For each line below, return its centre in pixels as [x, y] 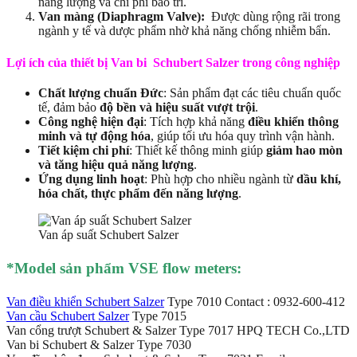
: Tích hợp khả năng [196, 121]
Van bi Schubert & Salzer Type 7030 [99, 345]
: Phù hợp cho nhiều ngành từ [220, 178]
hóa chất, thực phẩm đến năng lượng [138, 193]
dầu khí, [319, 178]
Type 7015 [158, 316]
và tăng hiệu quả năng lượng [116, 164]
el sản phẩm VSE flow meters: [143, 269]
